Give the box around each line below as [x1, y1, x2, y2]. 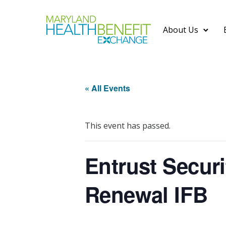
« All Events [85, 82, 130, 94]
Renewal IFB [85, 179, 208, 209]
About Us [163, 24, 199, 35]
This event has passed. [85, 120, 171, 131]
